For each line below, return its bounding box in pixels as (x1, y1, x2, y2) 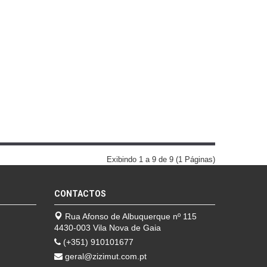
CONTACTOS (54, 189, 106, 199)
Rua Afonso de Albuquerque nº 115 (63, 212, 197, 222)
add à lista (139, 20, 169, 27)
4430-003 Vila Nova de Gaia (54, 223, 161, 233)
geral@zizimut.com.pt (63, 252, 147, 262)
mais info (139, 6, 165, 14)
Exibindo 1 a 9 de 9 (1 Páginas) (107, 155, 215, 164)
